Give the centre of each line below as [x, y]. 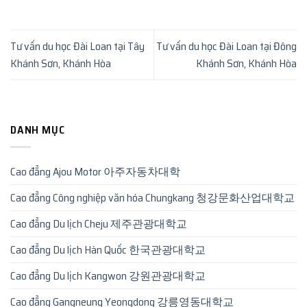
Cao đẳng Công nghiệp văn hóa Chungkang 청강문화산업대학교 [152, 197]
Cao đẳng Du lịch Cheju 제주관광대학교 [99, 223]
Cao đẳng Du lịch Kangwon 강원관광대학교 [108, 275]
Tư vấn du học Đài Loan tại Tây [77, 47]
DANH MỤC [38, 130]
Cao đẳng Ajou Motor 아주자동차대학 [95, 171]
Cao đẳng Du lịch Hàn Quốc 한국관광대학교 [108, 249]
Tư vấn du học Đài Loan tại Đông [226, 47]
